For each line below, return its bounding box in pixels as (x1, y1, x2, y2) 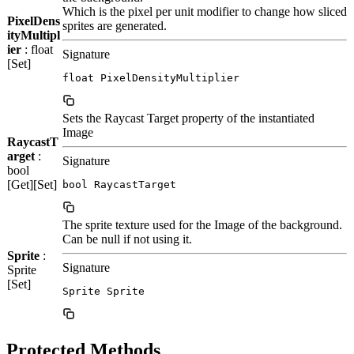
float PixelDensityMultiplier (62, 71, 239, 84)
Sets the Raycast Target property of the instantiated (62, 111, 314, 125)
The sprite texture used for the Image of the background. (62, 217, 342, 232)
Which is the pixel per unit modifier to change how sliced (62, 4, 347, 18)
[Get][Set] (7, 177, 57, 191)
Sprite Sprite (62, 284, 145, 297)
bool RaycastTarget (62, 178, 176, 190)
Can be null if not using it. (62, 232, 192, 246)
